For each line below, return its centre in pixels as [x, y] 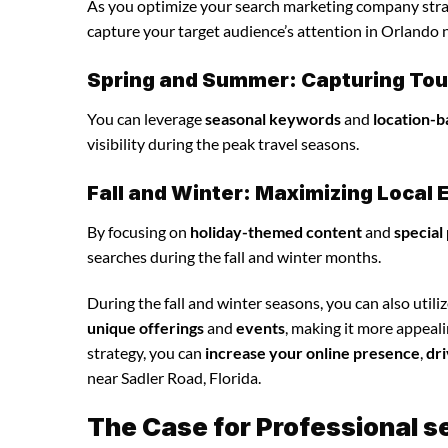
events [260, 327]
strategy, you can [146, 352]
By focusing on [138, 231]
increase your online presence [312, 352]
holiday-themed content [276, 231]
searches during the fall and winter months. [234, 256]
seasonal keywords [273, 118]
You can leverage [146, 118]
